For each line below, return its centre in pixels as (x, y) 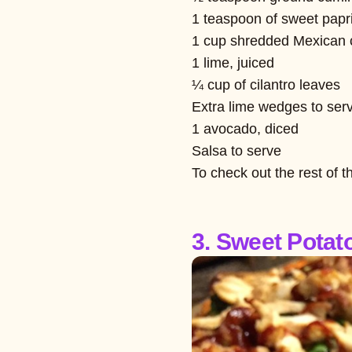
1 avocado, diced (245, 128)
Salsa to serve (236, 150)
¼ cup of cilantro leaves (266, 84)
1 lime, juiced (233, 62)
